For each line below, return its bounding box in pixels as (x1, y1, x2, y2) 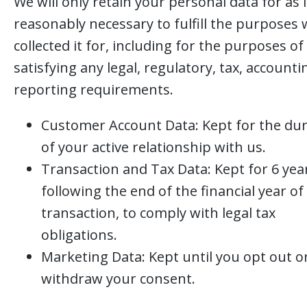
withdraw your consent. (41, 269, 195, 288)
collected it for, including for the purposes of (14, 36, 304, 55)
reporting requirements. (14, 80, 173, 99)
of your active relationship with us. (41, 138, 266, 156)
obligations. (41, 225, 117, 244)
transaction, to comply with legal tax (41, 204, 275, 222)
